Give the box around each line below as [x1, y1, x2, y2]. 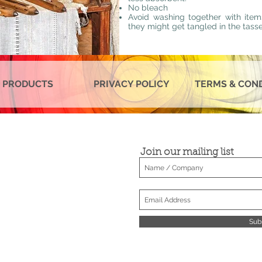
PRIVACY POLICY [93, 78, 170, 89]
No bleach [128, 3, 168, 12]
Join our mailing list [140, 147, 233, 157]
